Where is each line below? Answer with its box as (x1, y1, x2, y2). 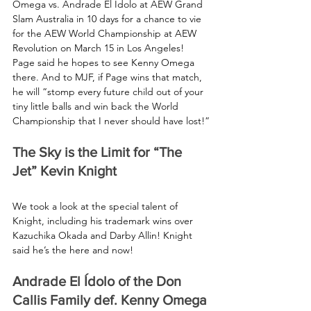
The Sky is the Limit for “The (12, 144, 185, 160)
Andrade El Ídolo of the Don (12, 273, 185, 289)
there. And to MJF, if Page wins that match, (12, 70, 205, 83)
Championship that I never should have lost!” (12, 114, 210, 127)
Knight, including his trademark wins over (12, 214, 196, 227)
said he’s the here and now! (12, 243, 133, 256)
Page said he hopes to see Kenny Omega (12, 56, 197, 69)
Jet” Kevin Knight (12, 162, 117, 178)
